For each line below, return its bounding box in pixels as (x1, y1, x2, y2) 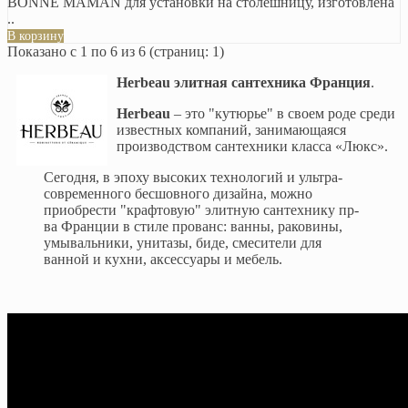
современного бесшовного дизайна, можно (44, 185, 312, 201)
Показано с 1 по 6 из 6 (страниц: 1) (7, 43, 224, 59)
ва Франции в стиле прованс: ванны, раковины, (44, 218, 342, 234)
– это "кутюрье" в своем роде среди (170, 105, 395, 121)
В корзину (7, 28, 64, 43)
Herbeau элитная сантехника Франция (117, 74, 371, 90)
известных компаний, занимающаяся (117, 121, 346, 138)
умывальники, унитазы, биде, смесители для (44, 234, 321, 250)
